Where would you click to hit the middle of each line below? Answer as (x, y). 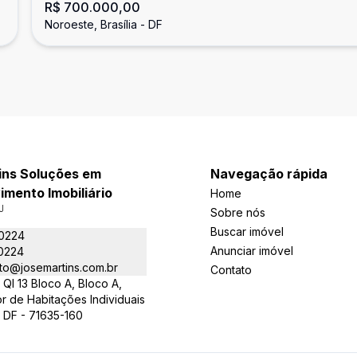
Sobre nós (238, 212)
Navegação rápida (269, 174)
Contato (231, 270)
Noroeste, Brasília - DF (103, 24)
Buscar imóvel (247, 231)
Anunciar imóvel (252, 251)
